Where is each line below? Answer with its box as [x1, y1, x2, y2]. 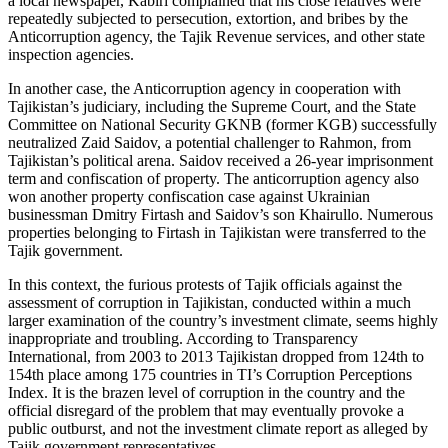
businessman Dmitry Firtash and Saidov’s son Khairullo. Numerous [8, 206, 433, 224]
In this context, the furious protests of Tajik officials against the [8, 276, 402, 294]
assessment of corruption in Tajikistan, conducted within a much [8, 294, 411, 312]
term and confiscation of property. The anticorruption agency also [8, 170, 419, 188]
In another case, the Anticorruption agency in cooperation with [8, 80, 401, 98]
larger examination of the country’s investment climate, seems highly [8, 312, 438, 330]
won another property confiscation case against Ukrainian [8, 188, 370, 206]
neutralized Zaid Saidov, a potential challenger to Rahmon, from [8, 134, 411, 152]
